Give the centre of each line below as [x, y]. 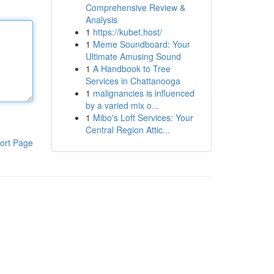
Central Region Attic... [128, 130]
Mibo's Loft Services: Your [143, 117]
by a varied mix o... [122, 105]
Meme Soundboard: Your [141, 44]
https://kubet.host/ [127, 32]
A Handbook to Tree [131, 68]
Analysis [101, 20]
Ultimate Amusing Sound [133, 56]
